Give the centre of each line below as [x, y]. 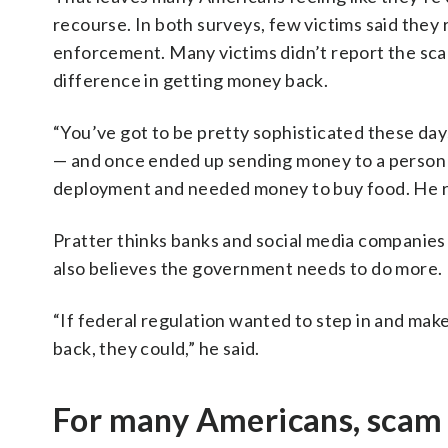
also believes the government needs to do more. [248, 268]
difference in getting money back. [191, 80]
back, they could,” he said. [156, 348]
